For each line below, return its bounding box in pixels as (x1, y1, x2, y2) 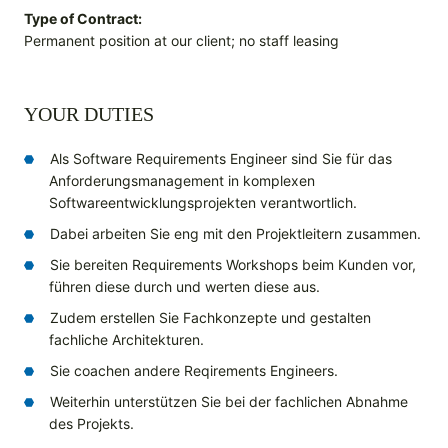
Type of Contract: (24, 10, 142, 28)
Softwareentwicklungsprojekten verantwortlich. (49, 194, 357, 212)
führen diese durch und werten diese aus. (49, 278, 320, 296)
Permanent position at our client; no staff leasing (24, 32, 339, 50)
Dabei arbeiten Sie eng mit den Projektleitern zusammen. (50, 225, 421, 243)
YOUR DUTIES (24, 103, 154, 126)
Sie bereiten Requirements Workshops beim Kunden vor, (50, 256, 416, 274)
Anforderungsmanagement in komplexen (49, 172, 315, 190)
